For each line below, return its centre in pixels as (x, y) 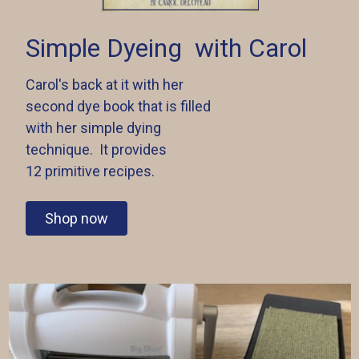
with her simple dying (93, 128)
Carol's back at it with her (104, 85)
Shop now (76, 218)
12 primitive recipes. (91, 171)
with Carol (247, 48)
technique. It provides (96, 149)
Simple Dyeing (103, 48)
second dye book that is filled (118, 106)
